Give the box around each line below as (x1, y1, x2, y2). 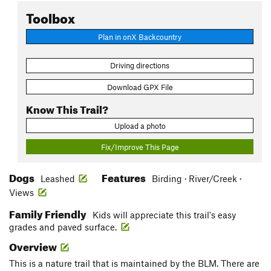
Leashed (41, 173, 75, 184)
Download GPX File (106, 82, 173, 92)
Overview (9, 237, 59, 254)
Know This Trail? (26, 99, 108, 116)
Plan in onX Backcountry (98, 31, 181, 42)
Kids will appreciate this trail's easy (93, 209, 236, 221)
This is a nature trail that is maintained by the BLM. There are (9, 258, 260, 269)
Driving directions (110, 60, 169, 71)
